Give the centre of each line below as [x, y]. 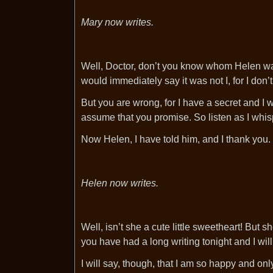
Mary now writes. [117, 22]
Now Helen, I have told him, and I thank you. [176, 139]
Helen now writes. [120, 183]
